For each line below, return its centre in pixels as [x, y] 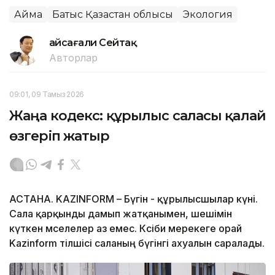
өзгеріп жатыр [60, 136]
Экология [208, 14]
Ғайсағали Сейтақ [93, 42]
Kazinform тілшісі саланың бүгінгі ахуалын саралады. [137, 243]
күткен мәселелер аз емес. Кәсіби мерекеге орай [126, 228]
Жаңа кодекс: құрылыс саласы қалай [137, 115]
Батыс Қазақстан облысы [113, 14]
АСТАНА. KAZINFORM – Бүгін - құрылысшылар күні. [134, 199]
